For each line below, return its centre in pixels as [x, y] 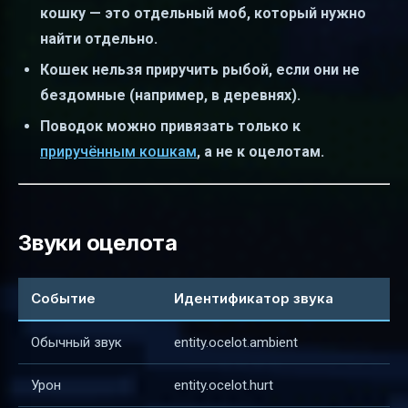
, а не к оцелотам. [260, 152]
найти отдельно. [99, 38]
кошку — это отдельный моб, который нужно [203, 13]
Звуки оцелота [98, 243]
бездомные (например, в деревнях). [170, 95]
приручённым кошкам [118, 152]
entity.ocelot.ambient [236, 342]
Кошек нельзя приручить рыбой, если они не [200, 69]
